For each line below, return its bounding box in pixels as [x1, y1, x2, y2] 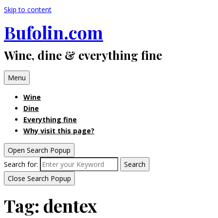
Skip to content [4, 5, 52, 14]
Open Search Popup [8, 145, 71, 155]
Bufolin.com [4, 20, 103, 44]
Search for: [4, 160, 38, 169]
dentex [43, 194, 97, 217]
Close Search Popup [8, 174, 71, 183]
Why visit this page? [23, 126, 94, 136]
